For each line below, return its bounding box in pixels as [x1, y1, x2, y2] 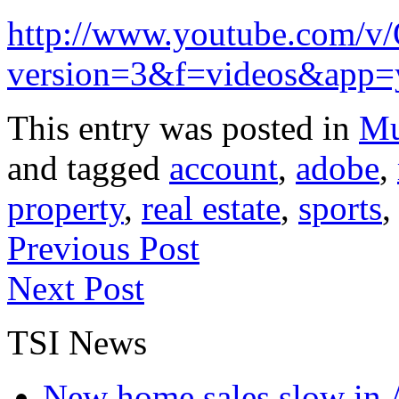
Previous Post [7, 228, 199, 267]
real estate [142, 188, 281, 227]
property [7, 188, 124, 227]
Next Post [7, 268, 144, 307]
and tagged [7, 148, 169, 187]
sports [298, 188, 382, 227]
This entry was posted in [7, 108, 359, 147]
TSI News [7, 322, 147, 362]
